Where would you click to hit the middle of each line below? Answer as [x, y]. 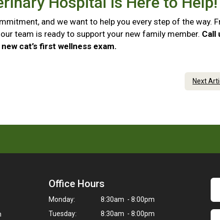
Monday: [62, 199]
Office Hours [77, 184]
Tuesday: [63, 214]
